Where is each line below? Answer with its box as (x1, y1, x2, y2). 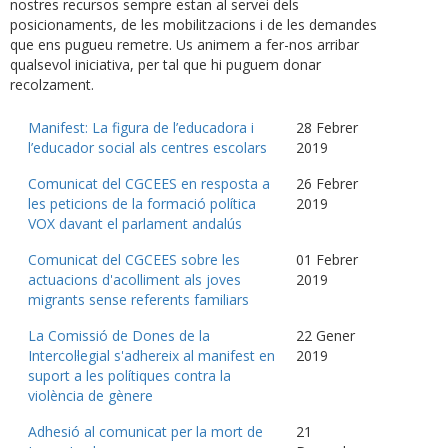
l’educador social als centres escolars (28, 138, 267, 158)
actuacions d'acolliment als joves (28, 270, 241, 290)
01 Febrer (296, 250, 358, 270)
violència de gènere (28, 386, 153, 406)
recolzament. (10, 75, 94, 95)
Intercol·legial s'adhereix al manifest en (28, 346, 275, 366)
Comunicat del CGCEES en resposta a (28, 174, 270, 194)
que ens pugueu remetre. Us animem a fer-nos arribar (10, 35, 359, 55)
